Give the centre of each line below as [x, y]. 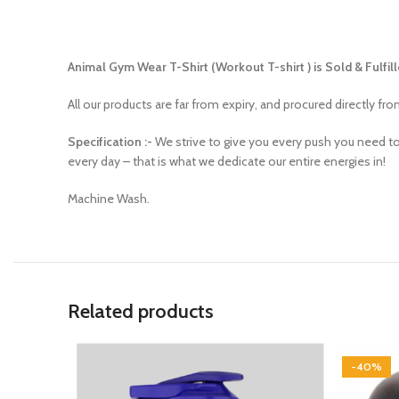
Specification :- [110, 142]
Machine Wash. [109, 199]
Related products [141, 311]
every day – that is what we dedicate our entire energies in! [227, 161]
